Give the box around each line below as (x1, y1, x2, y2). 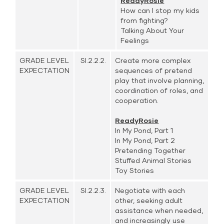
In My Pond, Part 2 (115, 136, 175, 144)
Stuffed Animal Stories (115, 156, 192, 164)
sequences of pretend (115, 66, 192, 74)
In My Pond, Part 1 (115, 126, 173, 134)
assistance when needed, (115, 206, 203, 214)
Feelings (120, 36, 149, 44)
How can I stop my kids (120, 6, 200, 14)
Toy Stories (115, 166, 154, 174)
